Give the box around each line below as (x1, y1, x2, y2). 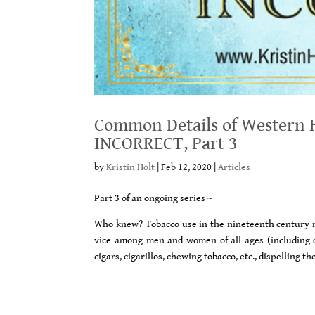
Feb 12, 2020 (161, 162, 212, 174)
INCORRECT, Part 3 (94, 133, 238, 155)
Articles (218, 162, 251, 174)
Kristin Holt (106, 162, 155, 174)
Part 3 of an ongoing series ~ (94, 193, 213, 205)
